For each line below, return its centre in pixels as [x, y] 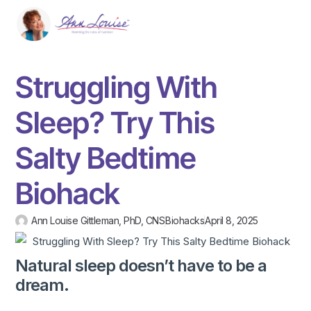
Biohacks [185, 221]
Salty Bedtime [106, 158]
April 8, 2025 [232, 221]
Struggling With [117, 87]
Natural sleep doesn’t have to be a [141, 265]
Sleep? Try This [115, 123]
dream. [42, 285]
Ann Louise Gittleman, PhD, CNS [98, 221]
